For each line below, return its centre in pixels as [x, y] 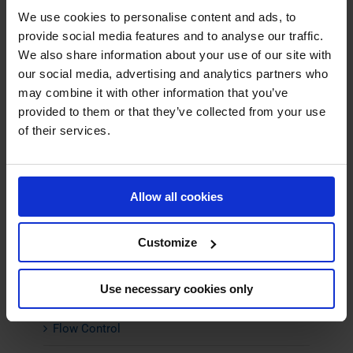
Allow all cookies [176, 196]
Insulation [79, 294]
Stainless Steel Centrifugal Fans [146, 159]
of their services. [64, 130]
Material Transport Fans [125, 23]
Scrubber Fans [100, 91]
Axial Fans [80, 193]
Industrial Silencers [103, 227]
